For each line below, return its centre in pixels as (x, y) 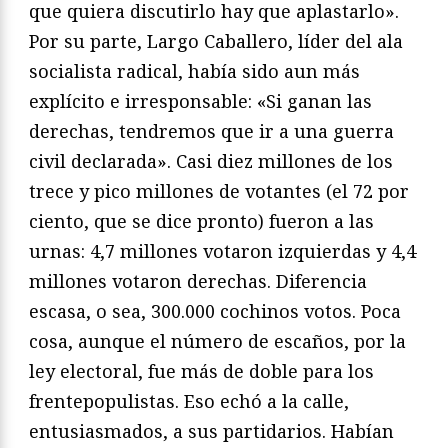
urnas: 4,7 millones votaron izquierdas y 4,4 (222, 250)
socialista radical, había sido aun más (194, 70)
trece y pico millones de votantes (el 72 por (219, 190)
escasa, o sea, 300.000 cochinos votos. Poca (215, 310)
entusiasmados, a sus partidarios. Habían (211, 430)
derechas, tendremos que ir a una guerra (211, 130)
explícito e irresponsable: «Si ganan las (200, 100)
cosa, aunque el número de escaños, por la (217, 340)
